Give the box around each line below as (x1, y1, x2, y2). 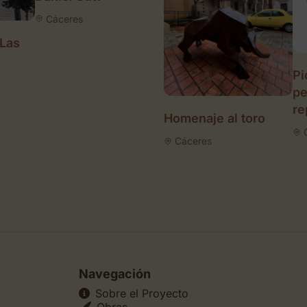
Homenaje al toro (163, 111, 265, 125)
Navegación (78, 267, 151, 282)
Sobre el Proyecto (95, 286, 188, 301)
